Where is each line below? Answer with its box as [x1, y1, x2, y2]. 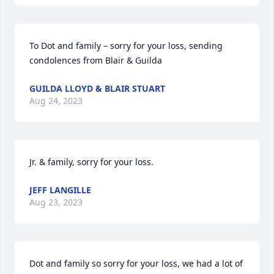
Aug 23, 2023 [29, 196, 83, 208]
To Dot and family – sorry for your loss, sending [29, 40, 223, 51]
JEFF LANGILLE [29, 184, 91, 196]
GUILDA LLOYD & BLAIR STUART [29, 83, 165, 94]
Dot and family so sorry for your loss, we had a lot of [29, 257, 243, 269]
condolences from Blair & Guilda [29, 54, 162, 66]
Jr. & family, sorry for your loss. [29, 156, 154, 168]
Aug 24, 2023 [29, 95, 83, 106]
